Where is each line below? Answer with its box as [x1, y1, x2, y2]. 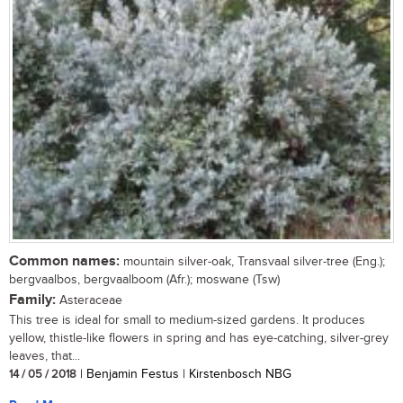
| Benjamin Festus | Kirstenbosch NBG [76, 366, 291, 381]
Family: [9, 291, 56, 309]
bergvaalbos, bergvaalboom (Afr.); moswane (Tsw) [9, 272, 280, 287]
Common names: [9, 252, 120, 270]
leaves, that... [9, 348, 80, 363]
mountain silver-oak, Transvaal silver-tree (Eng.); [120, 254, 385, 269]
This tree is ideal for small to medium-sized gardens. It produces [9, 312, 365, 327]
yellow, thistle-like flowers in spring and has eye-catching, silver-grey [9, 330, 389, 345]
